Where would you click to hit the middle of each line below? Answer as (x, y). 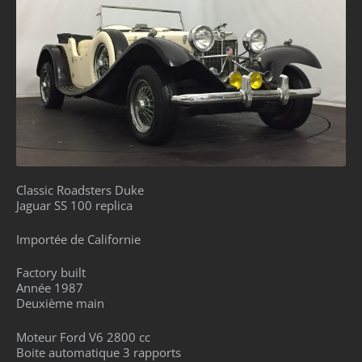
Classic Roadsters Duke (80, 190)
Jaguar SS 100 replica (74, 206)
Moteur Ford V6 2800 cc (83, 337)
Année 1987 (50, 288)
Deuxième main (60, 303)
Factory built (51, 273)
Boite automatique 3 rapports (99, 352)
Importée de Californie (78, 239)
